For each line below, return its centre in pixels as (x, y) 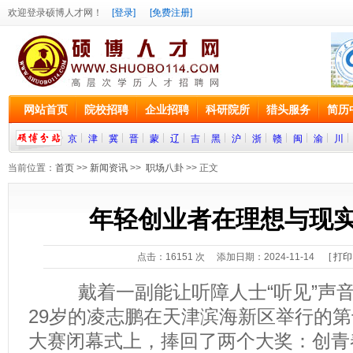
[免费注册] (171, 13)
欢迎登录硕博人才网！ (60, 13)
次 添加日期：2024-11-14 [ (263, 257)
